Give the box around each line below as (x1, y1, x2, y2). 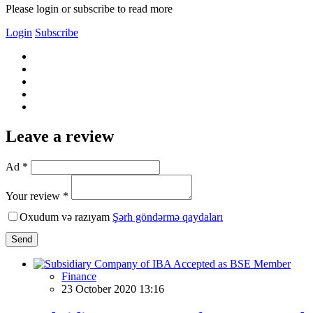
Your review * (6, 189, 68, 202)
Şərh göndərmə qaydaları (112, 210, 223, 223)
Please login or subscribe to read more (6, 2, 173, 15)
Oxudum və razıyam (20, 210, 112, 223)
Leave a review (6, 126, 114, 145)
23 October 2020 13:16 (61, 282, 164, 295)
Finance (61, 270, 96, 282)
